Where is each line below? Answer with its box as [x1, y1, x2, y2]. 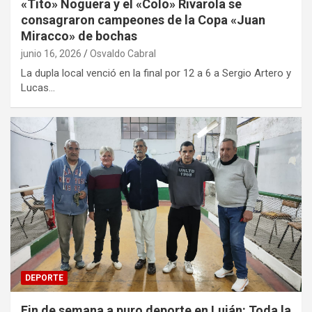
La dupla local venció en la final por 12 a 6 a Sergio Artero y [21, 67, 291, 80]
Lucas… [21, 81, 55, 95]
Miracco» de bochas [21, 29, 137, 44]
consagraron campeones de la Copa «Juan [21, 13, 265, 28]
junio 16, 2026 [21, 48, 81, 60]
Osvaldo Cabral [90, 48, 156, 60]
